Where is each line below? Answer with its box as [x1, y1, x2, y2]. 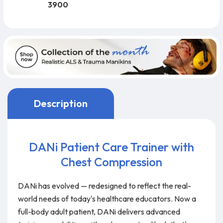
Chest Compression [61, 154, 162, 169]
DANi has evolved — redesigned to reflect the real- [17, 180, 191, 191]
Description [34, 97, 88, 110]
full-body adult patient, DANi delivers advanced [17, 206, 180, 217]
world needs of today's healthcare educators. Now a [17, 193, 196, 204]
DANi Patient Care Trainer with [29, 139, 194, 154]
